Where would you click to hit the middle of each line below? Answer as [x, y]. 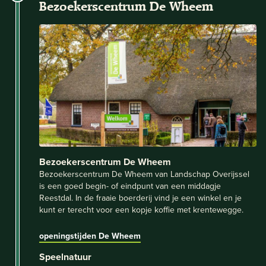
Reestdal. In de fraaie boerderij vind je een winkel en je [140, 197]
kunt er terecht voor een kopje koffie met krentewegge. [141, 209]
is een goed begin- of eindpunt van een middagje [130, 186]
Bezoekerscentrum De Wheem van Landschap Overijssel [144, 174]
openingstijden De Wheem [90, 235]
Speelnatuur [65, 256]
